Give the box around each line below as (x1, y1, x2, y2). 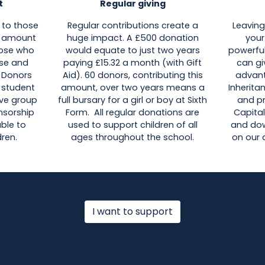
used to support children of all (67, 119, 198, 131)
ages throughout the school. (71, 131, 194, 144)
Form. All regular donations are (66, 106, 199, 119)
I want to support (92, 205, 173, 219)
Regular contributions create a (67, 20, 198, 32)
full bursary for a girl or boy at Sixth (58, 94, 207, 106)
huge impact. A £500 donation (66, 32, 199, 44)
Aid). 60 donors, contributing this (62, 69, 203, 82)
